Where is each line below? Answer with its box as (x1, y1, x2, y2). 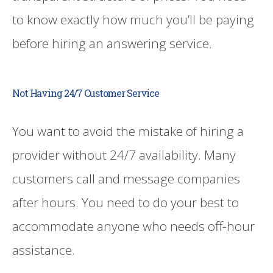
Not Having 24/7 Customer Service (12, 86, 160, 99)
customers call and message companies (12, 169, 240, 187)
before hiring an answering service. (12, 34, 212, 52)
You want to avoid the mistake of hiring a (12, 122, 244, 140)
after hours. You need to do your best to (12, 193, 239, 211)
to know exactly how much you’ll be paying (12, 10, 254, 28)
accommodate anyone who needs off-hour (12, 217, 255, 235)
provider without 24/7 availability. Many (12, 146, 236, 163)
